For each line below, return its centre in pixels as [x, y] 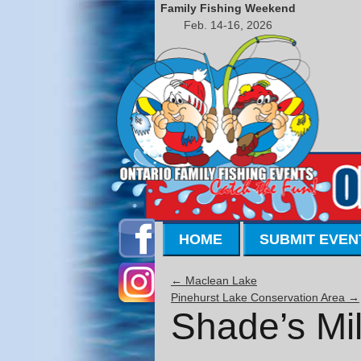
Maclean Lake [220, 281]
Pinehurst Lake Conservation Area [259, 298]
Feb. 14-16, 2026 [228, 25]
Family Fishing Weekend [228, 8]
